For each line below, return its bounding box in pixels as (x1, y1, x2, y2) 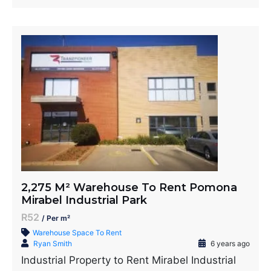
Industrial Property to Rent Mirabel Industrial (21, 254, 236, 266)
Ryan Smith (33, 239, 72, 248)
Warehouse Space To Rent (33, 228, 122, 237)
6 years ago (209, 239, 250, 248)
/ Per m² (42, 214, 70, 223)
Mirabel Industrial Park (21, 194, 147, 207)
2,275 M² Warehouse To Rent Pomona (21, 181, 237, 194)
